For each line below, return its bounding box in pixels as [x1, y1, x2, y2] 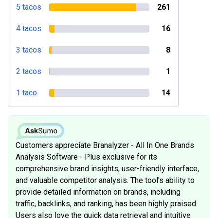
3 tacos [16, 45, 41, 54]
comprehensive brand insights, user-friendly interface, [16, 163, 199, 173]
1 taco [16, 88, 37, 97]
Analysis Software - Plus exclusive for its [16, 152, 157, 162]
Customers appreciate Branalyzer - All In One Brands [16, 140, 194, 150]
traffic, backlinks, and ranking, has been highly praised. [16, 199, 198, 208]
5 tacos [16, 2, 41, 12]
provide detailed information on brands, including [16, 187, 181, 197]
